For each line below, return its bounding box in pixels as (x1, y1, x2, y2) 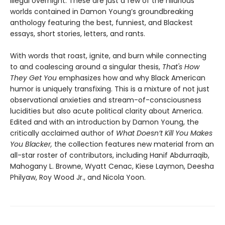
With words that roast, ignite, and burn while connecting (10, 50, 206, 61)
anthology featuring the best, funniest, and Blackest (10, 17, 193, 28)
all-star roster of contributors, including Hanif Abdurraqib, (10, 150, 209, 160)
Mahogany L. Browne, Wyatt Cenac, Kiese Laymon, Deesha (10, 161, 214, 171)
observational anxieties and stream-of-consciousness (10, 94, 201, 105)
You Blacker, (10, 139, 52, 149)
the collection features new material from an (52, 139, 214, 149)
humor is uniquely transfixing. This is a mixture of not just (10, 83, 209, 94)
